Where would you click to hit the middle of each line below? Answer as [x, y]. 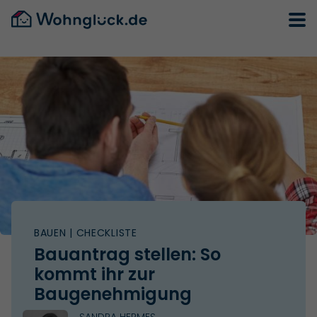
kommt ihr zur [94, 274]
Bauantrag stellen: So [127, 254]
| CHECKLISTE [102, 232]
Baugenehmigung [113, 294]
